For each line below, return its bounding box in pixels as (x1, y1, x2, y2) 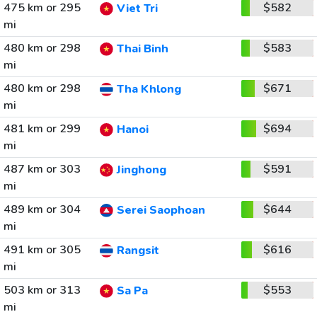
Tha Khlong (116, 81, 181, 98)
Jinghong (116, 162, 166, 178)
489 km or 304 (3, 202, 81, 217)
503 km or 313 (3, 282, 81, 298)
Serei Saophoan (116, 202, 205, 219)
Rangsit (116, 243, 159, 259)
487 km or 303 (3, 161, 81, 177)
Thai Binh (116, 41, 168, 57)
